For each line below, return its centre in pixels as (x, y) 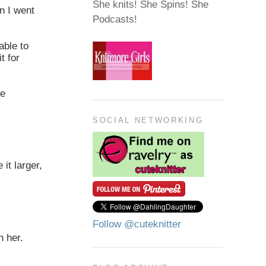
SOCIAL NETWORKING (148, 121)
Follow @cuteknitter (137, 224)
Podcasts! (115, 20)
